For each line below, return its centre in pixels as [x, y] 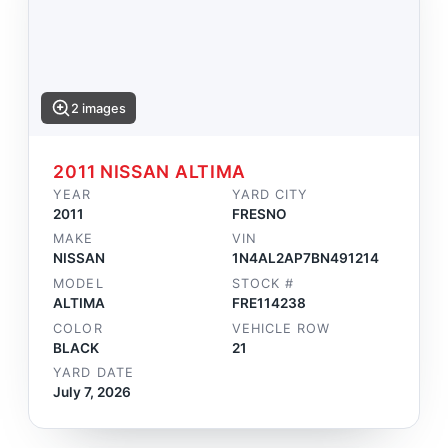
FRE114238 [269, 303]
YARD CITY [270, 194]
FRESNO [259, 213]
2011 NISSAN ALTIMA [150, 171]
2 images [99, 108]
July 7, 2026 [92, 392]
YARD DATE [93, 373]
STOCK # [263, 284]
